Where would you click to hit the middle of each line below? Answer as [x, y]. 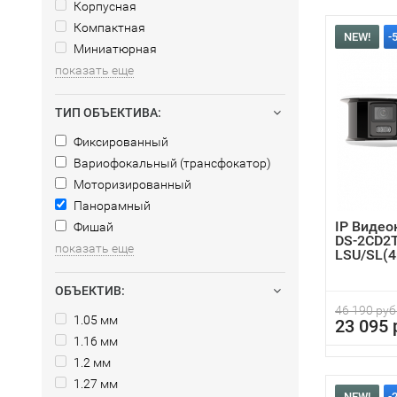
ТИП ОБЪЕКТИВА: [108, 113]
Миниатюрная [114, 49]
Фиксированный [120, 142]
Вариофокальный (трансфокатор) [171, 163]
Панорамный [111, 206]
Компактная [108, 27]
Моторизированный [131, 184]
